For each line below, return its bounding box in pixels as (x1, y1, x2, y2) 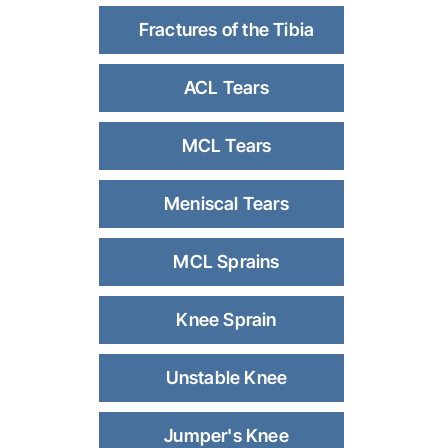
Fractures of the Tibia (138, 19, 315, 41)
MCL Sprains (173, 251, 280, 273)
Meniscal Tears (164, 193, 289, 215)
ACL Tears (184, 77, 269, 99)
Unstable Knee (165, 367, 288, 389)
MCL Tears (181, 135, 272, 157)
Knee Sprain (176, 309, 277, 331)
